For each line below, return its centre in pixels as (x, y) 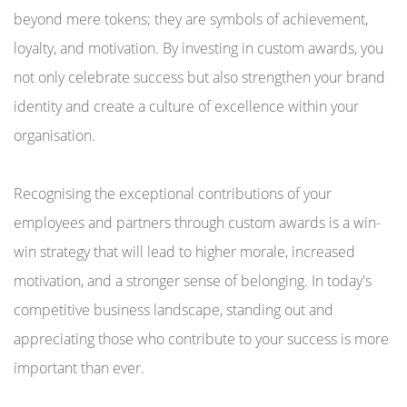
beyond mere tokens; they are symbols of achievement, (191, 19)
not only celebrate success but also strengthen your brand (199, 77)
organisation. (55, 135)
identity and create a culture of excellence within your (186, 106)
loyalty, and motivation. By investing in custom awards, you (199, 48)
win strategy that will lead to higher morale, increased (184, 252)
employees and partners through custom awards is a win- (197, 223)
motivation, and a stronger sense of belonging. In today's (193, 281)
